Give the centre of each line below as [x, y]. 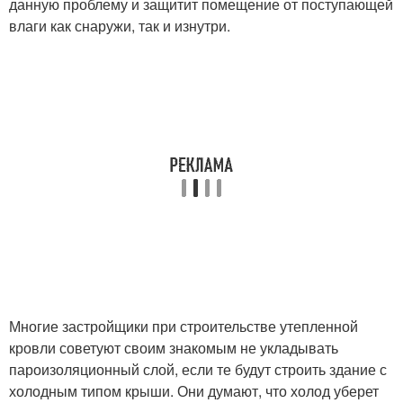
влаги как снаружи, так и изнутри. [120, 26]
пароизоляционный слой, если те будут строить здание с [198, 370]
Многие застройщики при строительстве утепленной [184, 327]
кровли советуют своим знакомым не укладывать [174, 348]
